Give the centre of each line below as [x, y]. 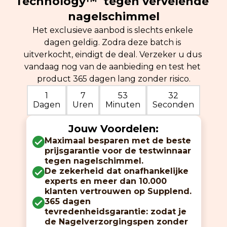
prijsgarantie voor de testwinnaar [118, 151]
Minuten [123, 105]
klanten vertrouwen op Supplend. [118, 192]
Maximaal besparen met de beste [118, 141]
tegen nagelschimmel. [94, 161]
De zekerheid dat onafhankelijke [116, 171]
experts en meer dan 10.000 [105, 181]
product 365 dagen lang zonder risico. [113, 79]
